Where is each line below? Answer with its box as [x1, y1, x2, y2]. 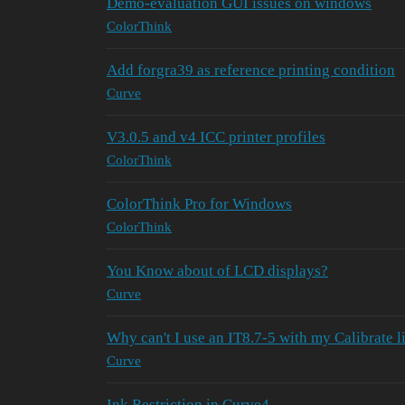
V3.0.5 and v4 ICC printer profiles [107, 127, 325, 146]
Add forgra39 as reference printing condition [107, 61, 395, 79]
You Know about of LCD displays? [107, 261, 328, 279]
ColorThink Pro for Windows [107, 194, 292, 212]
